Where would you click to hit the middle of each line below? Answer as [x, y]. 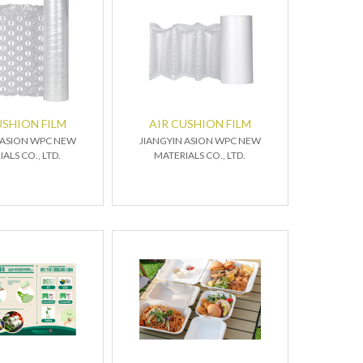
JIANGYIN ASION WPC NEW [200, 141]
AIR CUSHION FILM [200, 124]
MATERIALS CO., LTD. [200, 155]
